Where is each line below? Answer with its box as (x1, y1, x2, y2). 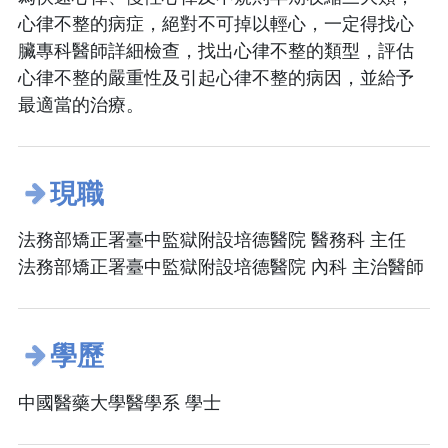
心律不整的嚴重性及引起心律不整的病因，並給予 (18, 67, 414, 88)
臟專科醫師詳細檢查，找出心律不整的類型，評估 (18, 40, 414, 61)
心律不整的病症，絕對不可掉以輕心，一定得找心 (18, 13, 414, 34)
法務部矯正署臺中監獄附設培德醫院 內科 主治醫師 (18, 257, 424, 278)
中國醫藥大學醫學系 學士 (18, 392, 221, 413)
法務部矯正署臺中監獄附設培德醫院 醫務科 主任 (18, 230, 406, 251)
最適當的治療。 (18, 94, 144, 115)
